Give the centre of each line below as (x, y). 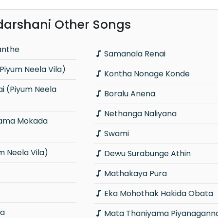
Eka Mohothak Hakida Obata (158, 193)
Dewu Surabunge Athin (147, 153)
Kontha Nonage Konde (147, 73)
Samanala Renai (135, 54)
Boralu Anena (129, 93)
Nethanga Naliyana (140, 113)
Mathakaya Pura (135, 173)
